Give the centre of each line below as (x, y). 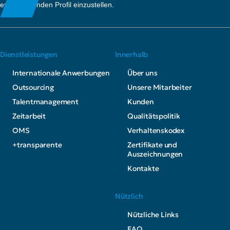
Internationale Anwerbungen (61, 73)
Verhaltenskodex (156, 130)
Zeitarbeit (29, 116)
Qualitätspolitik (154, 116)
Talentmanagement (45, 101)
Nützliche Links (153, 214)
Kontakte (143, 168)
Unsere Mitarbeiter (160, 87)
